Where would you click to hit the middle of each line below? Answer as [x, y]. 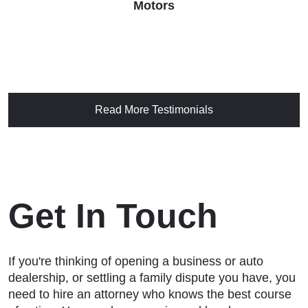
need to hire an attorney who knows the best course [150, 294]
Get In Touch [113, 216]
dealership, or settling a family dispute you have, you [152, 277]
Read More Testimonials [154, 109]
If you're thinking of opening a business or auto [136, 261]
